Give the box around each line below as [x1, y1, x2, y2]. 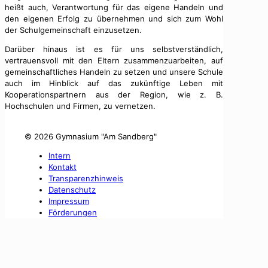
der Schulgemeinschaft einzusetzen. [5, 25, 142, 35]
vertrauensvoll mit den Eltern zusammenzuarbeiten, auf [5, 55, 223, 65]
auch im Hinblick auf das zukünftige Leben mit [5, 78, 223, 88]
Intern [48, 150, 71, 160]
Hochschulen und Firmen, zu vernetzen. [5, 100, 156, 111]
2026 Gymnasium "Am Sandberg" [34, 131, 157, 141]
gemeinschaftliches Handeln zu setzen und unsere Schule [5, 66, 223, 77]
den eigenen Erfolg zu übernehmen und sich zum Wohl [5, 13, 223, 23]
